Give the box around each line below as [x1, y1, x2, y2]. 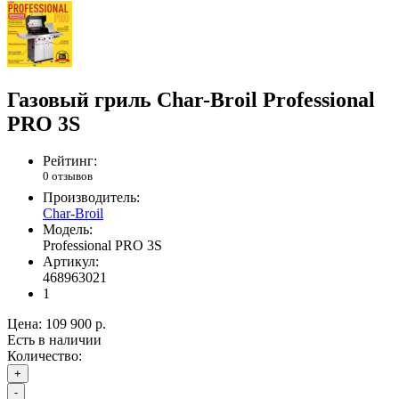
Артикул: [43, 253, 99, 269]
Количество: [7, 347, 82, 363]
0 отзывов [43, 169, 93, 183]
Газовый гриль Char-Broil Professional [7, 87, 375, 111]
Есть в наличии [7, 331, 102, 347]
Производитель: [43, 189, 140, 205]
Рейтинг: [43, 153, 97, 169]
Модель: [43, 221, 93, 237]
